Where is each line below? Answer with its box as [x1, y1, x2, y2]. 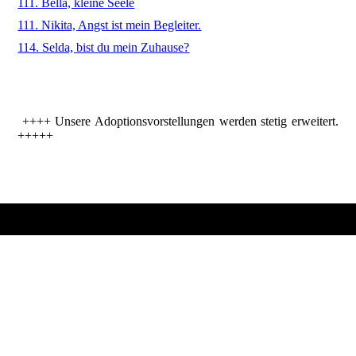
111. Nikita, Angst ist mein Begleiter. [17, 18, 202, 32]
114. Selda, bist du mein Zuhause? [17, 41, 190, 54]
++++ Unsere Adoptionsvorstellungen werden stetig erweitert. [17, 114, 339, 129]
